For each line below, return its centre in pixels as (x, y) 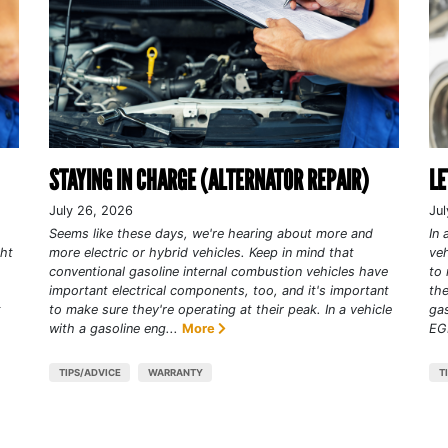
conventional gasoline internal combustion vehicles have (218, 271)
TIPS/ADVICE (89, 372)
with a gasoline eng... (113, 328)
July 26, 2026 (90, 210)
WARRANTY (175, 372)
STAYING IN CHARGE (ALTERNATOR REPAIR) (208, 179)
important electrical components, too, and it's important (218, 290)
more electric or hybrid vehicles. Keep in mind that (201, 252)
